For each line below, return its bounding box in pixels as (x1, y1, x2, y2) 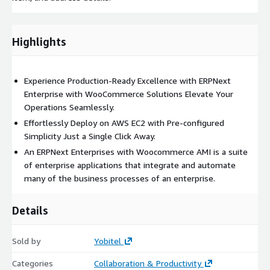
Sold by (12, 235, 40, 246)
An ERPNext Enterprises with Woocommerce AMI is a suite (24, 146, 248, 157)
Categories (12, 257, 53, 268)
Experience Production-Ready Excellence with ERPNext (24, 75, 231, 86)
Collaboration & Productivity (93, 257, 201, 268)
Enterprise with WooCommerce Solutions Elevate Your (24, 88, 233, 99)
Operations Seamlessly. (24, 101, 115, 112)
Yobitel (93, 235, 121, 246)
